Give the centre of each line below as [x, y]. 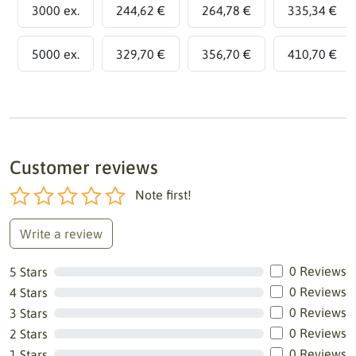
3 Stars [29, 313]
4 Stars [29, 292]
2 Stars [29, 334]
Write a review [61, 234]
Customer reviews [84, 167]
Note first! [163, 195]
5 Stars [29, 272]
